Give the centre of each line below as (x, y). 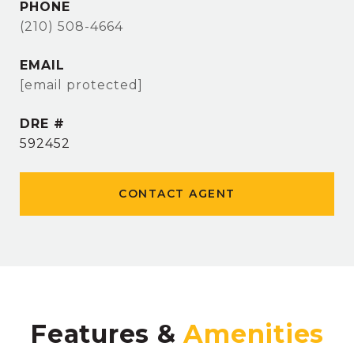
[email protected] (81, 85)
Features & (107, 334)
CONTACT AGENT (177, 194)
